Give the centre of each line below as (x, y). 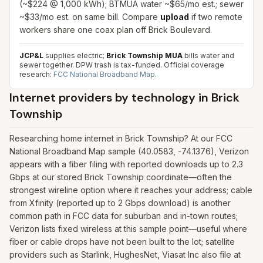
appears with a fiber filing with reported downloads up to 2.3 (126, 164)
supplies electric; (74, 55)
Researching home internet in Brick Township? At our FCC (121, 138)
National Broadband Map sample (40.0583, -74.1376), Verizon (129, 151)
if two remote (216, 17)
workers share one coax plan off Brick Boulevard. (116, 30)
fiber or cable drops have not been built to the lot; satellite (122, 242)
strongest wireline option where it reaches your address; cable (131, 190)
